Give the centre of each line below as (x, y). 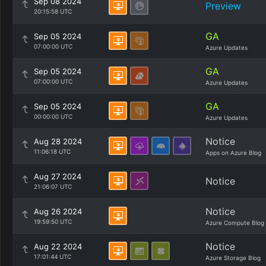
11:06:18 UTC (52, 151)
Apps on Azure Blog (233, 153)
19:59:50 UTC (53, 221)
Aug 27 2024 (58, 176)
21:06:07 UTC (53, 186)
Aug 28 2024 (58, 141)
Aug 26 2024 (58, 211)
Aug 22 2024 (58, 246)
